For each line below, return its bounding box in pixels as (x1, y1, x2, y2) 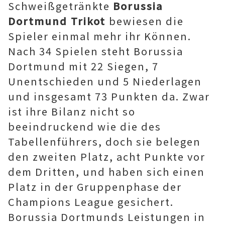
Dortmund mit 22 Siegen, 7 (8, 59, 159, 73)
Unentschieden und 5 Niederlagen (8, 74, 202, 88)
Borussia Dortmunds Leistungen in (8, 209, 205, 224)
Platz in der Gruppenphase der (8, 179, 182, 194)
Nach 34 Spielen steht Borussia (8, 44, 183, 58)
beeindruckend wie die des (8, 119, 161, 134)
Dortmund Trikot (8, 14, 109, 28)
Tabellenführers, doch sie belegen (8, 134, 201, 149)
